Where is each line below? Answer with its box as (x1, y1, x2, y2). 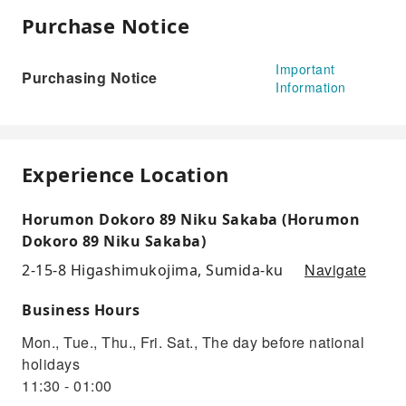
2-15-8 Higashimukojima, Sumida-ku (22, 259, 284, 280)
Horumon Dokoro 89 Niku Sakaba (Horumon (22, 208, 360, 229)
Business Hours (22, 299, 140, 320)
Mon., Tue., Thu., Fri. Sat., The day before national (22, 331, 364, 353)
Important (275, 59, 335, 78)
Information (275, 77, 346, 96)
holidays (22, 353, 80, 374)
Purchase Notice (22, 11, 189, 39)
